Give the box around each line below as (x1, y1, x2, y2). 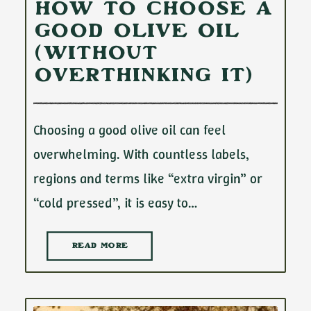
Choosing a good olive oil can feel (33, 121, 226, 139)
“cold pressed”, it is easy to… (33, 194, 197, 212)
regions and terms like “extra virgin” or (33, 169, 262, 187)
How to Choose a (33, 1, 273, 20)
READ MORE (72, 242, 128, 250)
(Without (33, 46, 158, 65)
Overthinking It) (33, 68, 253, 87)
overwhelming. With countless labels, (33, 145, 249, 163)
